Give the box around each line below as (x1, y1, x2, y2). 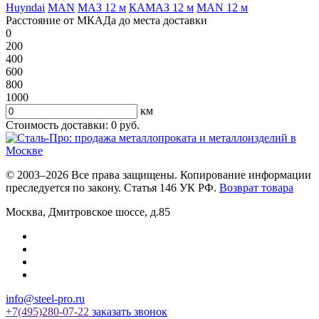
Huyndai (6, 1, 45, 14)
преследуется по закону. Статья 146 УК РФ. (6, 182, 219, 194)
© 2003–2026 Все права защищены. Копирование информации (6, 169, 311, 182)
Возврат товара (219, 182, 293, 194)
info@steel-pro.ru (6, 293, 85, 305)
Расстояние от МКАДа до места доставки (6, 14, 207, 27)
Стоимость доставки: (6, 119, 108, 132)
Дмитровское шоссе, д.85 (48, 206, 170, 219)
